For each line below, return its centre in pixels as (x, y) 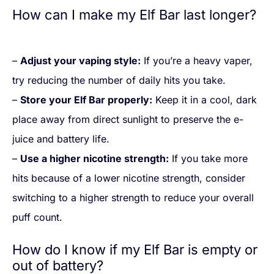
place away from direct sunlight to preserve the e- (128, 120)
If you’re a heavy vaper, (197, 61)
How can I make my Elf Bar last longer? (134, 15)
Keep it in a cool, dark (205, 100)
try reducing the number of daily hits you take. (119, 80)
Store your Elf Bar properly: (86, 100)
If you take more (208, 159)
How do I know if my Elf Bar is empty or (135, 250)
